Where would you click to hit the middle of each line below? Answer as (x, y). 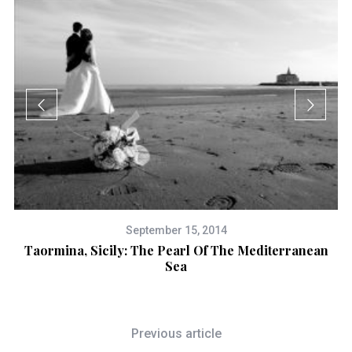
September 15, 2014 (176, 230)
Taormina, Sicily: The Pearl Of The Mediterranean (176, 250)
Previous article (176, 333)
